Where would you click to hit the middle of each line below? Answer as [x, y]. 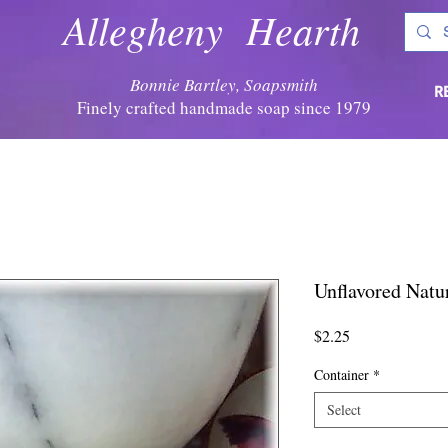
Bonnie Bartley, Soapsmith [224, 84]
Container [341, 374]
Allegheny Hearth [211, 29]
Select [344, 409]
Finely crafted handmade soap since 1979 [224, 107]
